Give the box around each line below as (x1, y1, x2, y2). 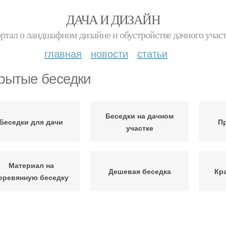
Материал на (8, 160, 54, 170)
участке (126, 123, 153, 133)
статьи (137, 46, 167, 61)
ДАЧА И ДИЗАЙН (66, 11, 160, 28)
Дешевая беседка (108, 166, 171, 176)
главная (44, 46, 82, 61)
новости (91, 46, 128, 61)
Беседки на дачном (105, 110, 174, 121)
